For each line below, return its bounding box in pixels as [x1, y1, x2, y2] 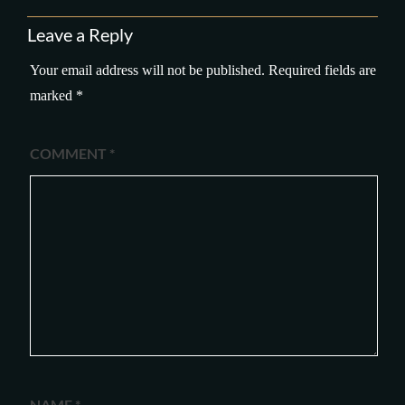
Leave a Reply [27, 24, 133, 45]
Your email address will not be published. [29, 62, 265, 78]
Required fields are [268, 62, 376, 78]
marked [29, 88, 76, 103]
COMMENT [29, 145, 109, 162]
